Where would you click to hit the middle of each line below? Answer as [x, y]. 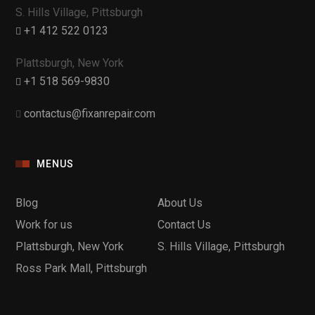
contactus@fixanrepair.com [90, 114]
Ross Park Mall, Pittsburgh [82, 269]
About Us [180, 203]
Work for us [44, 225]
